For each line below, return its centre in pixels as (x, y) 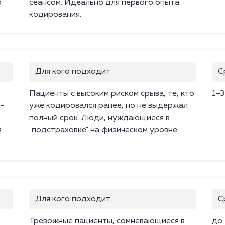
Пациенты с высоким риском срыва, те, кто (112, 94)
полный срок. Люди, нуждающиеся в (99, 118)
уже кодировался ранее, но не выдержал (108, 106)
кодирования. (55, 15)
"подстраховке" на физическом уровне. (104, 130)
